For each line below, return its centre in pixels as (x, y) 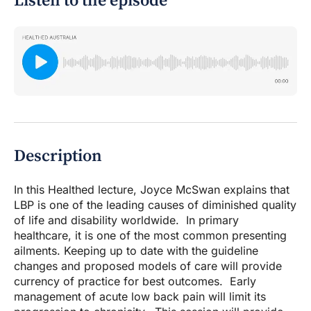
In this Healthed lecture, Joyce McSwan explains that (152, 190)
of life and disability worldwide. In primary (126, 220)
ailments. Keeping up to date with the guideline (136, 251)
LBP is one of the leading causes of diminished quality (155, 205)
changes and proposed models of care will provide (148, 266)
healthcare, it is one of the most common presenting (150, 236)
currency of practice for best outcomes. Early (135, 281)
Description (58, 157)
